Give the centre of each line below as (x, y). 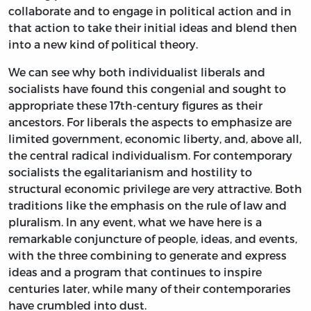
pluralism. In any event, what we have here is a (135, 221)
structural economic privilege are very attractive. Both (155, 188)
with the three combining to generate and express (148, 255)
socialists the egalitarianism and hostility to (130, 171)
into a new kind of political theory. (103, 44)
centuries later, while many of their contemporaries (150, 288)
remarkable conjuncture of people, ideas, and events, (153, 238)
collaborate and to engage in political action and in (150, 10)
